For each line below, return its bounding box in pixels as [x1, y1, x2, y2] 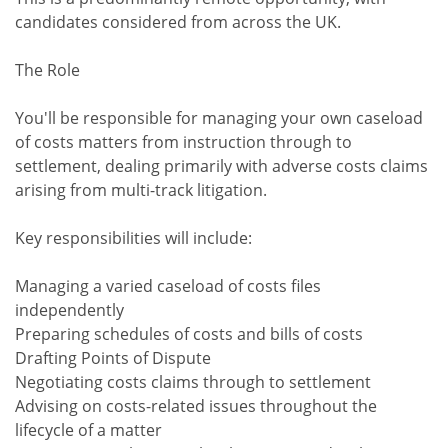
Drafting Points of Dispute [15, 347, 211, 369]
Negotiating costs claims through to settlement [15, 371, 371, 393]
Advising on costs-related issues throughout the [15, 395, 377, 417]
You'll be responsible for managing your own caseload [15, 107, 423, 129]
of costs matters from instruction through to [15, 131, 352, 153]
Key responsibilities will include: [15, 227, 252, 249]
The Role [15, 59, 80, 81]
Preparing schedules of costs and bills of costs [15, 323, 363, 345]
